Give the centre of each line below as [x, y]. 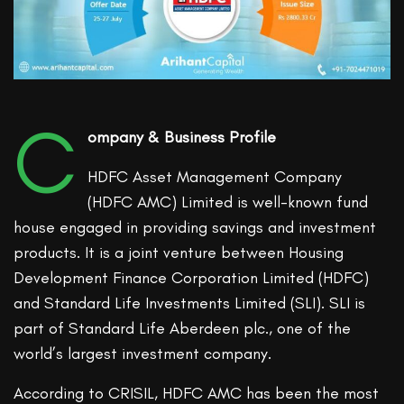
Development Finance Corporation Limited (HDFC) [192, 278]
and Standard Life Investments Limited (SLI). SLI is [190, 303]
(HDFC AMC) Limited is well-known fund [227, 202]
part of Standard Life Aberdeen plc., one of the [183, 329]
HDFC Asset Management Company [214, 177]
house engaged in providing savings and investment [195, 228]
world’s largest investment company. [143, 354]
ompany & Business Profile [181, 138]
